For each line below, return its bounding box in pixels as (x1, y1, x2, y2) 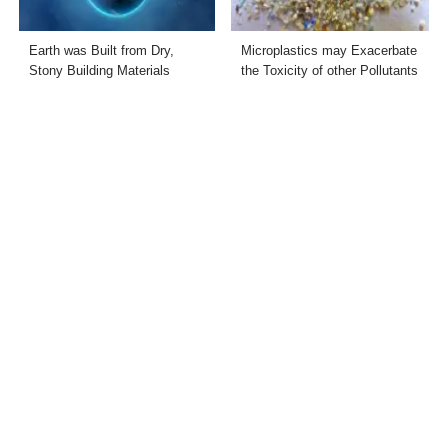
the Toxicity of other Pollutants (240, 63, 418, 79)
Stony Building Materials (29, 63, 171, 79)
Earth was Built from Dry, (29, 43, 175, 59)
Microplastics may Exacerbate (240, 43, 417, 59)
